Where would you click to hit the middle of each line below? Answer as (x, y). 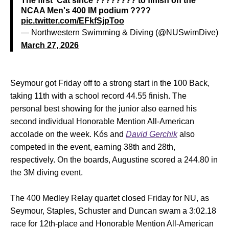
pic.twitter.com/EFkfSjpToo (73, 21)
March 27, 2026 (50, 45)
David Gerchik (152, 134)
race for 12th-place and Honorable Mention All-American (112, 224)
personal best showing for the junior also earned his (104, 109)
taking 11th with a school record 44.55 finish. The (98, 96)
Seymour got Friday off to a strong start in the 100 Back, (110, 83)
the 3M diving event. (47, 173)
